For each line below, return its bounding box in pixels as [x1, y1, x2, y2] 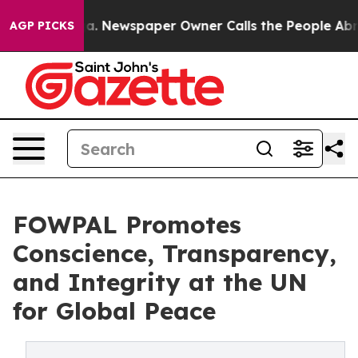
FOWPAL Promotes [13, 209, 241, 240]
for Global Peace [13, 296, 216, 326]
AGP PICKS [10, 18, 74, 33]
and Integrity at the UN [13, 267, 308, 297]
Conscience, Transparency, [13, 238, 336, 268]
